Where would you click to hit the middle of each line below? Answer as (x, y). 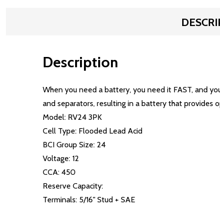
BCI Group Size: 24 (74, 145)
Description (81, 62)
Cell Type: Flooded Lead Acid (93, 131)
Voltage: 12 (61, 158)
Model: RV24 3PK (72, 117)
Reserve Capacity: (73, 186)
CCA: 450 (59, 172)
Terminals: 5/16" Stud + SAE (89, 200)
